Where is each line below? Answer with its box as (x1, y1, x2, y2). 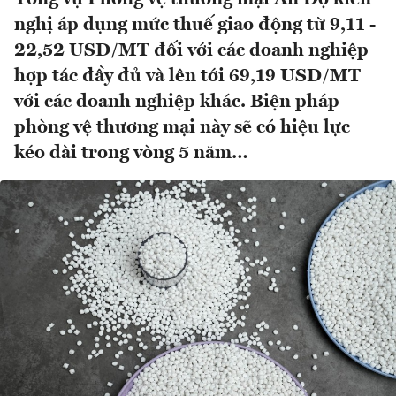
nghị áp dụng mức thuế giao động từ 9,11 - (14, 16, 376, 35)
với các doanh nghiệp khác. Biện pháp (14, 93, 339, 112)
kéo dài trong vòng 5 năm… (14, 144, 248, 164)
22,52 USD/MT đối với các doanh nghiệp (14, 42, 369, 61)
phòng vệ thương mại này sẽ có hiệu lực (14, 118, 350, 138)
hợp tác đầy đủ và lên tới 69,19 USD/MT (14, 67, 361, 87)
